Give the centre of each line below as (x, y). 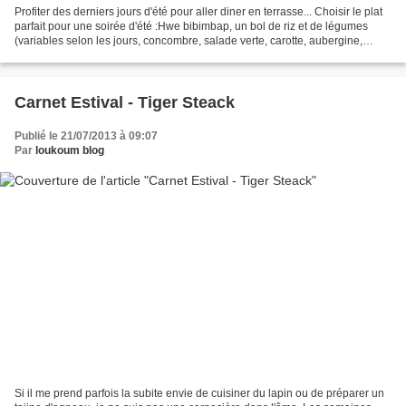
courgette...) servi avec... (74, 56)
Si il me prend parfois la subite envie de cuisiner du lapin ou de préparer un (199, 393)
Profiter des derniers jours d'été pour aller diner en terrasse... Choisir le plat (198, 12)
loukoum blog (70, 151)
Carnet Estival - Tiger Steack (125, 103)
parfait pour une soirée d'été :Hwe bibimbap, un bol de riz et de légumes (191, 27)
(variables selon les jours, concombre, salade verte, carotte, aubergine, (188, 41)
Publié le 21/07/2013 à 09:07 (86, 136)
